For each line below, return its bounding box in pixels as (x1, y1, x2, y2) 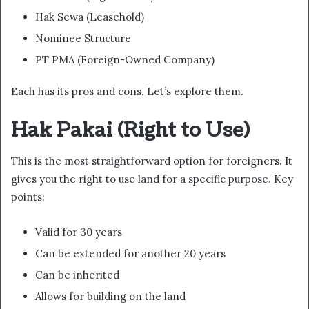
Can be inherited (35, 268, 119, 282)
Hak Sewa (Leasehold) (35, 10, 144, 23)
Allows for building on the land (35, 290, 186, 303)
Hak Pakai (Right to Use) (11, 117, 250, 143)
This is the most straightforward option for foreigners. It (11, 154, 292, 168)
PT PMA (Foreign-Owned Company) (35, 52, 215, 66)
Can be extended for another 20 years (35, 247, 226, 261)
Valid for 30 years (35, 226, 122, 239)
